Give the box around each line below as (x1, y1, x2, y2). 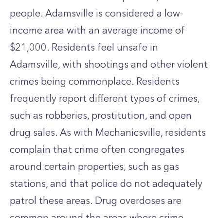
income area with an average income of (10, 24, 185, 36)
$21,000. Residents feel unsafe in (10, 41, 158, 53)
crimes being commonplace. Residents (10, 75, 180, 87)
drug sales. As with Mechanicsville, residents (10, 127, 206, 138)
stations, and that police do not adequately (10, 178, 202, 189)
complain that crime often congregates (10, 144, 184, 155)
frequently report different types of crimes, (10, 92, 200, 104)
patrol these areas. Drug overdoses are (10, 195, 182, 206)
